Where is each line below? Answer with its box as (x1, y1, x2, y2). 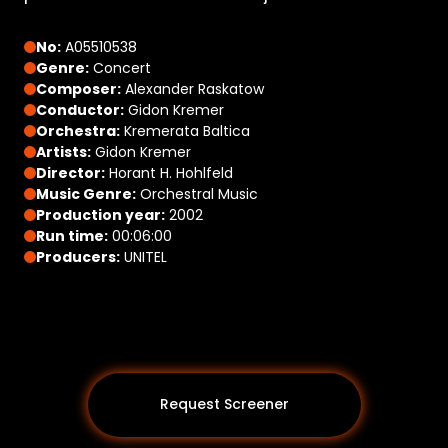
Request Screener (159, 394, 289, 415)
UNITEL (120, 246, 167, 267)
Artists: (36, 141, 91, 162)
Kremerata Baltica (120, 120, 250, 141)
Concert (89, 57, 151, 78)
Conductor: (36, 99, 124, 120)
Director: (36, 162, 105, 183)
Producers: (36, 246, 120, 267)
